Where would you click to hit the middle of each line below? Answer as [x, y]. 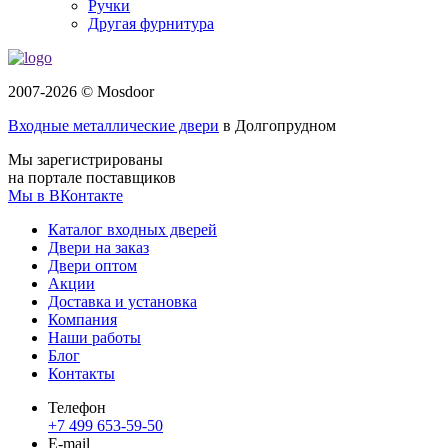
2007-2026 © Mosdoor [81, 92]
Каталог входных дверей [132, 230]
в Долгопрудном [277, 126]
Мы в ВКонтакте [65, 196]
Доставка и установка [122, 302]
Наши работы [94, 338]
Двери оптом [92, 266]
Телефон [77, 408]
